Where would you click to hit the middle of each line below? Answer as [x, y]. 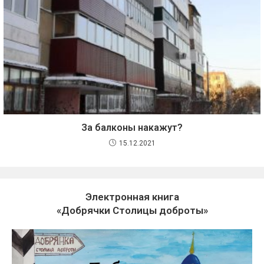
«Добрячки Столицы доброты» [132, 210]
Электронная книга [132, 197]
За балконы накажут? [132, 127]
